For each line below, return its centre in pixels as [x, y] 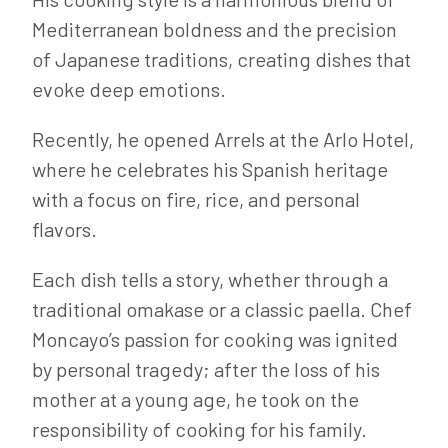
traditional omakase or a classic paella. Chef [222, 309]
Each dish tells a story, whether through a [210, 279]
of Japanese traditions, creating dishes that [221, 59]
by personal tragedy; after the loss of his [206, 369]
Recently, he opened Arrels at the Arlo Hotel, [223, 139]
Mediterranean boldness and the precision [214, 29]
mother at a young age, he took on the [195, 399]
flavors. [64, 229]
